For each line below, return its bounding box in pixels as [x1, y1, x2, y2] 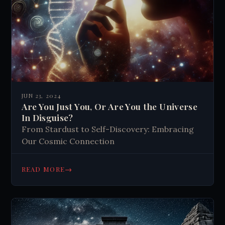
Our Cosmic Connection [21, 136, 115, 146]
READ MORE [21, 164, 65, 173]
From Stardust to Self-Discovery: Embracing [21, 124, 194, 134]
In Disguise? [21, 111, 73, 123]
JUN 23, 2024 [21, 91, 62, 99]
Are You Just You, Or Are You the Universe [21, 100, 198, 112]
